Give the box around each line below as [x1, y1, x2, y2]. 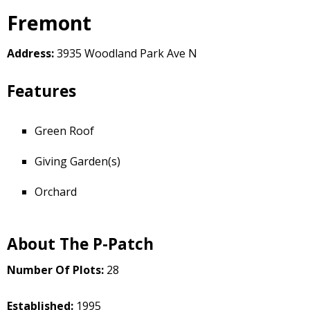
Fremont [7, 10, 91, 37]
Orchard [35, 184, 77, 200]
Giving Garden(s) [35, 154, 120, 170]
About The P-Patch [7, 233, 154, 255]
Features [7, 80, 76, 102]
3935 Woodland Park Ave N [57, 46, 197, 62]
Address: [7, 46, 57, 62]
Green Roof [35, 123, 94, 139]
